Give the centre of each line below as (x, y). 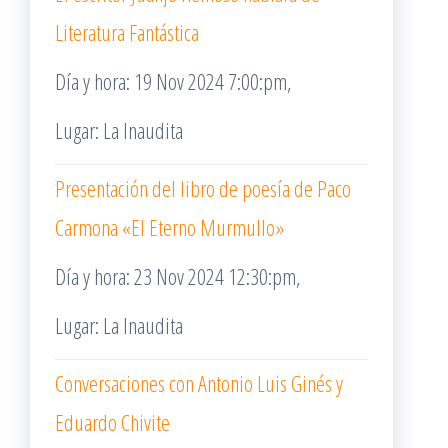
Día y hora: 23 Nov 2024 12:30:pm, (178, 276)
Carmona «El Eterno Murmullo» (169, 227)
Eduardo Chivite (112, 422)
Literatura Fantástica (127, 32)
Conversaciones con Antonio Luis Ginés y (199, 383)
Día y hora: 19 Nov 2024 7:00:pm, (173, 81)
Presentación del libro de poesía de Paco (203, 188)
